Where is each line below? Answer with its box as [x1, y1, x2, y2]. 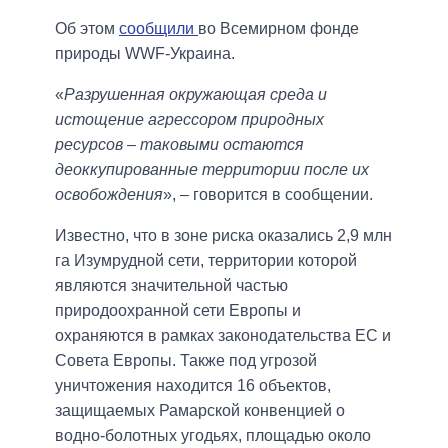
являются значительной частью [55, 277, 288, 295]
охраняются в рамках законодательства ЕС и [55, 327, 391, 345]
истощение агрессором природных [55, 111, 324, 129]
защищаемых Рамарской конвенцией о [55, 402, 345, 420]
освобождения [55, 186, 163, 204]
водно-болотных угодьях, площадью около [55, 427, 371, 445]
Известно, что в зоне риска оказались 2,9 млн [55, 227, 392, 245]
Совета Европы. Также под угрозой [55, 352, 317, 370]
